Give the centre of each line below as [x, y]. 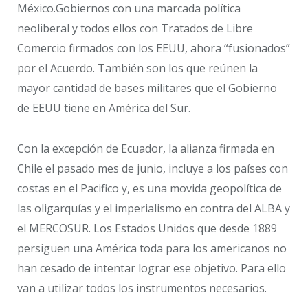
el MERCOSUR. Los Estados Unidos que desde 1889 [147, 229]
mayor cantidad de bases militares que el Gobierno [147, 88]
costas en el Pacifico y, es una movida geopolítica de [150, 189]
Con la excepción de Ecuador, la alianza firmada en [146, 149]
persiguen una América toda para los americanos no [152, 249]
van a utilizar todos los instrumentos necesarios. [142, 288]
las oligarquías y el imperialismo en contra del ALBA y [154, 209]
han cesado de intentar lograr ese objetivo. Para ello [152, 268]
